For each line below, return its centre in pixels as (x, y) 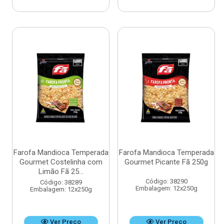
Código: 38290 (166, 181)
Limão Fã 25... (61, 171)
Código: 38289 (61, 182)
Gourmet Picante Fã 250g (166, 162)
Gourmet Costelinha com (61, 162)
